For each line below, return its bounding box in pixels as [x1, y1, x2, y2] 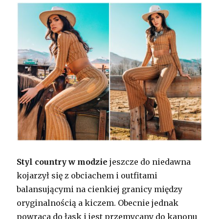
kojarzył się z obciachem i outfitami [17, 170, 158, 180]
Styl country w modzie [17, 156, 108, 167]
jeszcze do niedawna [108, 156, 191, 167]
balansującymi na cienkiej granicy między [17, 184, 183, 194]
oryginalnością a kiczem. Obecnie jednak [17, 197, 179, 208]
